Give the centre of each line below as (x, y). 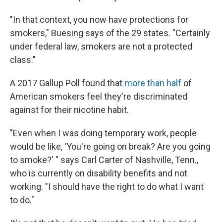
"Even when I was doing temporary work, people (103, 133)
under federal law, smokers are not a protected (101, 46)
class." (23, 60)
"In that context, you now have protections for (99, 20)
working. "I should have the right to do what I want (107, 187)
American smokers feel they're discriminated (99, 96)
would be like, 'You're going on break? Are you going (110, 146)
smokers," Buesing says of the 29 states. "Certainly (110, 33)
